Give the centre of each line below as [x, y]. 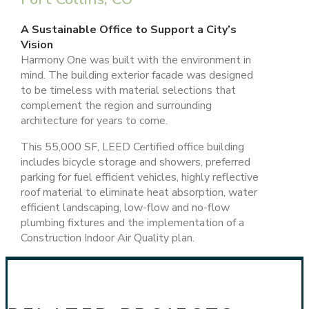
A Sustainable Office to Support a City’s [128, 30]
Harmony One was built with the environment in [136, 60]
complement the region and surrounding [116, 106]
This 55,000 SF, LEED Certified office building [132, 147]
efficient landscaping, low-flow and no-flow [125, 208]
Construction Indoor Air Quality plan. [107, 238]
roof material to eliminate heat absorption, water [139, 193]
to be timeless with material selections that [128, 91]
